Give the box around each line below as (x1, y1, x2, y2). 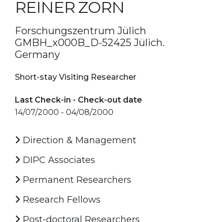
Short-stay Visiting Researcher (15, 72, 136, 82)
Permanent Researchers (20, 174, 131, 185)
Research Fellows (20, 194, 101, 205)
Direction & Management (20, 134, 136, 146)
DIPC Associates (20, 154, 95, 166)
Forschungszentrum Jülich (15, 24, 146, 37)
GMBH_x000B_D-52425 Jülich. (15, 36, 165, 49)
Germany (15, 48, 60, 60)
